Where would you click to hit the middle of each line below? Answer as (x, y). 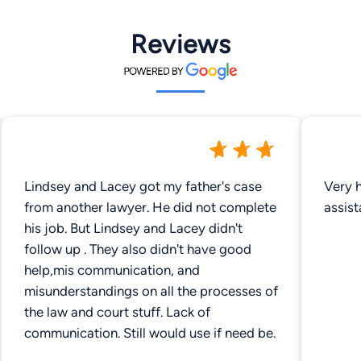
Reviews (180, 44)
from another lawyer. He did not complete (88, 207)
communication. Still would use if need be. (199, 332)
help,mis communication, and (112, 270)
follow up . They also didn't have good (57, 249)
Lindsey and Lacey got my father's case (143, 186)
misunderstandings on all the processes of (83, 290)
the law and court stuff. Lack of (117, 311)
